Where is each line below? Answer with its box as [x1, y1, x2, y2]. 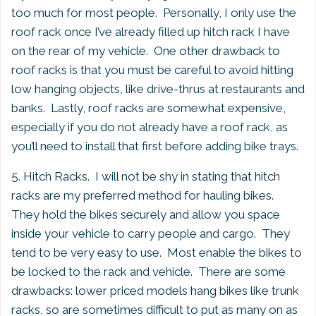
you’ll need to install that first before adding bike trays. [11, 139, 298, 153]
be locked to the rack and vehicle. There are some [11, 265, 286, 279]
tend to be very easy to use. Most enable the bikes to [11, 245, 302, 260]
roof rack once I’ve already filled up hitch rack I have [11, 25, 290, 39]
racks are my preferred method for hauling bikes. [11, 188, 276, 202]
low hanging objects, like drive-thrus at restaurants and [11, 82, 305, 96]
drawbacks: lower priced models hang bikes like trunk [11, 284, 299, 298]
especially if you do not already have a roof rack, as [11, 120, 288, 134]
